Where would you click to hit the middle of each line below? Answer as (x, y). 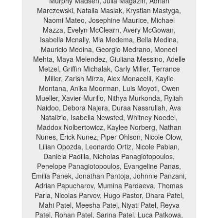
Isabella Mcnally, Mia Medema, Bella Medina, (109, 39)
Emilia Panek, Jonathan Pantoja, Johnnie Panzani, (109, 176)
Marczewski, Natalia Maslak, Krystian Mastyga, (109, 10)
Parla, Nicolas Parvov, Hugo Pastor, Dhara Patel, (109, 195)
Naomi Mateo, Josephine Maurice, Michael (109, 20)
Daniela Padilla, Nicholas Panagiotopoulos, (109, 156)
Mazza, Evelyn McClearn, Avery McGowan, (109, 30)
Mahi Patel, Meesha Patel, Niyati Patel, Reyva (109, 205)
